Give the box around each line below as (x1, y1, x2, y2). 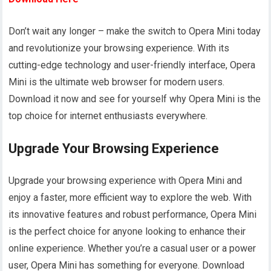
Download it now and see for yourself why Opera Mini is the (8, 93, 261, 105)
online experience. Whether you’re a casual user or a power (8, 243, 256, 255)
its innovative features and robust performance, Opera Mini (8, 209, 257, 221)
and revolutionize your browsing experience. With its (8, 42, 230, 54)
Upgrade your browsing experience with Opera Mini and (8, 175, 243, 187)
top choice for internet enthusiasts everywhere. (8, 110, 208, 122)
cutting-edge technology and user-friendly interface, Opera (8, 59, 256, 71)
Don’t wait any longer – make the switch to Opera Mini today (8, 25, 261, 38)
